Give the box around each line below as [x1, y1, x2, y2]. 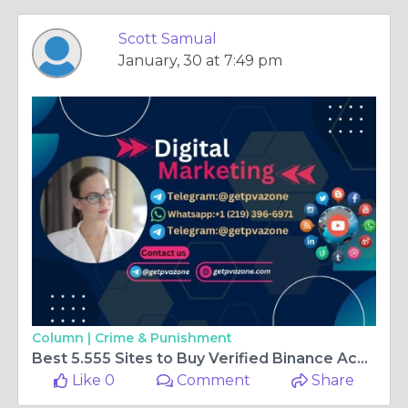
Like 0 [68, 372, 116, 389]
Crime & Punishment [95, 330, 232, 346]
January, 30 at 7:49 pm [118, 52, 282, 69]
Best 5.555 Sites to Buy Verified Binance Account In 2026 [357, 350, 368, 367]
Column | [32, 330, 95, 346]
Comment [173, 372, 251, 389]
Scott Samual [118, 30, 217, 47]
